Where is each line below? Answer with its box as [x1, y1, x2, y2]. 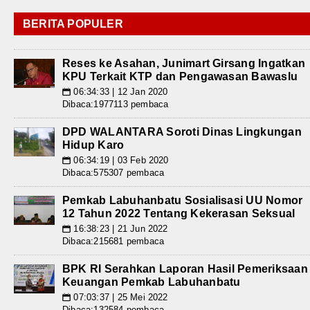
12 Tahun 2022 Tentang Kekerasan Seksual [62, 207, 295, 219]
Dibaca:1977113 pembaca [62, 98, 169, 109]
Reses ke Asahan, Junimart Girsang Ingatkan [62, 57, 306, 69]
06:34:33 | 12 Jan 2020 [71, 86, 168, 97]
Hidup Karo [62, 138, 125, 151]
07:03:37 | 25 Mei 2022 [71, 291, 168, 302]
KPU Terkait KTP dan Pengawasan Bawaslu [62, 70, 298, 82]
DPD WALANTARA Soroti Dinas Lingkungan [62, 125, 302, 138]
